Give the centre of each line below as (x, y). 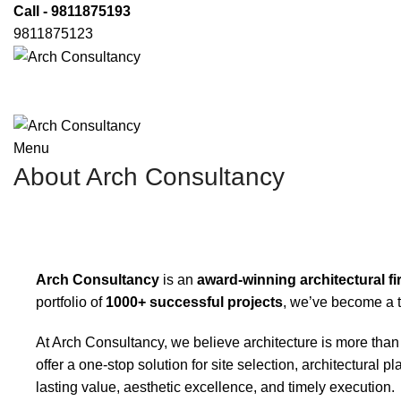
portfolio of (71, 302)
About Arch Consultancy (149, 176)
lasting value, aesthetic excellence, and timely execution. (215, 387)
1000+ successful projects (194, 302)
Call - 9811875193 (72, 11)
